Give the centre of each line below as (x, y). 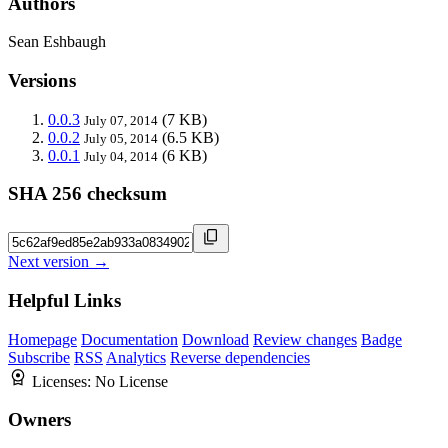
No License (131, 381)
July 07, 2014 (121, 120)
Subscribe (39, 357)
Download (215, 339)
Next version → (58, 262)
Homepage (42, 339)
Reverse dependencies (240, 357)
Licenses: (63, 381)
